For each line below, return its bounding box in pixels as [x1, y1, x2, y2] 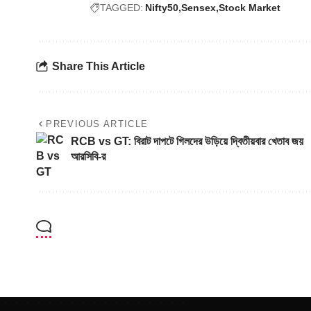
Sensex [181, 1, 216, 13]
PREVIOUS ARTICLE [46, 118, 149, 129]
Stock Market [219, 1, 280, 13]
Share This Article [52, 60, 145, 73]
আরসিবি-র [71, 150, 106, 162]
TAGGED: [100, 1, 143, 13]
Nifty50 [145, 1, 178, 13]
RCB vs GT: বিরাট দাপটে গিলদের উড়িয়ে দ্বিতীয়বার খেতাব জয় [71, 135, 303, 147]
